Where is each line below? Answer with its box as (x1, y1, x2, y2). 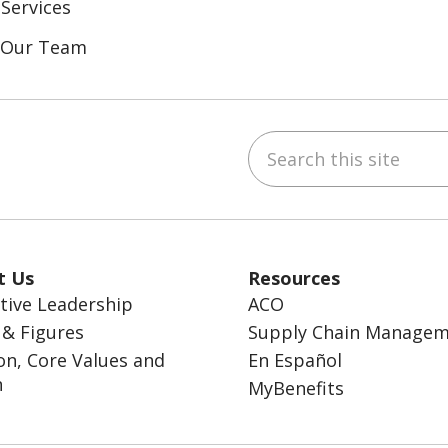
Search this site (247, 129, 385, 154)
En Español (248, 347, 342, 372)
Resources (248, 265, 340, 290)
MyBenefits (248, 375, 344, 400)
